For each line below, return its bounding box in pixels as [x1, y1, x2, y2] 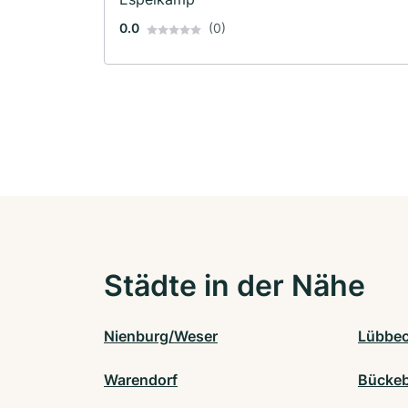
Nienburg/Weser [104, 327, 218, 346]
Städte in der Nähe [104, 268, 365, 304]
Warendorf [104, 371, 178, 390]
